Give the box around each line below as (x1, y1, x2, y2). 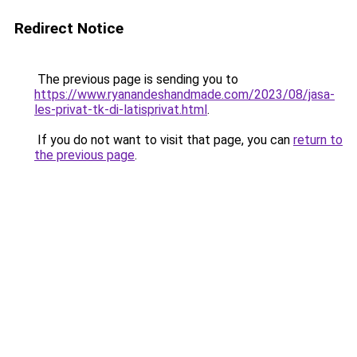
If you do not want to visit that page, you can (34, 132, 293, 147)
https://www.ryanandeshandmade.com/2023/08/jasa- (34, 87, 335, 102)
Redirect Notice (14, 19, 124, 37)
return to (293, 132, 343, 147)
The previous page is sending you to (34, 72, 238, 87)
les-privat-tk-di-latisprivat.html (34, 102, 207, 117)
